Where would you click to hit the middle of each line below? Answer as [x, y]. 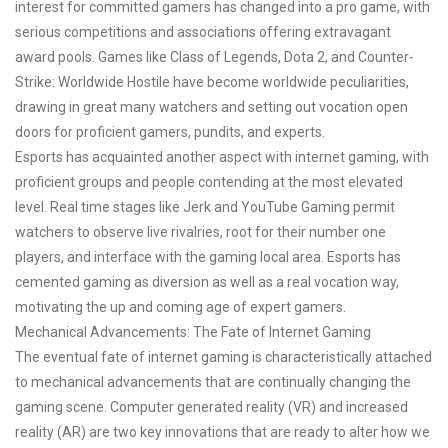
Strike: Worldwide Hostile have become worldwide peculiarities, [212, 82]
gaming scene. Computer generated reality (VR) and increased [211, 407]
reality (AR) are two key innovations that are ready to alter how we [222, 432]
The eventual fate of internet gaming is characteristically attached [223, 357]
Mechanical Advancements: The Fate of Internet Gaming [193, 332]
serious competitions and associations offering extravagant [203, 32]
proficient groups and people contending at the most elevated [209, 182]
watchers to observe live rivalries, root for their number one [200, 232]
